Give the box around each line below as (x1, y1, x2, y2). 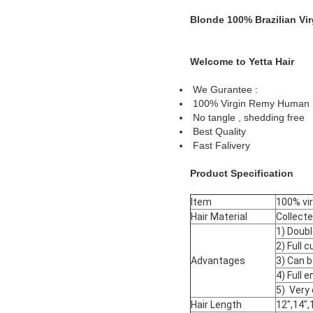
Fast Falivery (190, 140, 250, 152)
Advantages (191, 255, 245, 267)
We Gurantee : (190, 84, 258, 96)
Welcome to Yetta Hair (190, 56, 294, 68)
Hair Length (191, 299, 242, 311)
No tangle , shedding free (190, 112, 305, 124)
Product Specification (190, 168, 293, 180)
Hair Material (191, 211, 247, 223)
